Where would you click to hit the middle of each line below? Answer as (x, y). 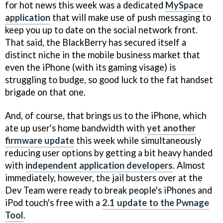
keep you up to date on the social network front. (101, 30)
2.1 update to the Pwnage (156, 203)
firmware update (40, 141)
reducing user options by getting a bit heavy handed (109, 153)
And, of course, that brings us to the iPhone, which (106, 116)
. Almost (189, 166)
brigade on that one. (45, 92)
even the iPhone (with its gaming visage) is (90, 67)
